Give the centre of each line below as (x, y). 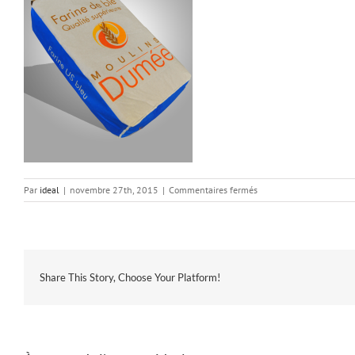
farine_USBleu (285, 203)
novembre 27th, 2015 (114, 190)
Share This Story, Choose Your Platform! (130, 277)
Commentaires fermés (213, 190)
